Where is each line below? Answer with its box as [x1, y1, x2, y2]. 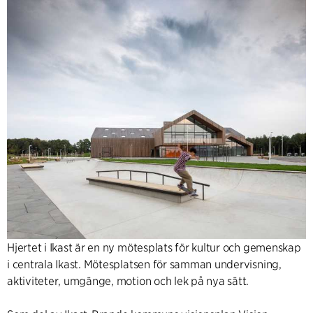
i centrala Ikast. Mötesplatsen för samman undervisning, [7, 257, 282, 271]
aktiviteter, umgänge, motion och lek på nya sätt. [7, 274, 249, 288]
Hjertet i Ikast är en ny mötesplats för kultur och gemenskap [7, 240, 301, 254]
